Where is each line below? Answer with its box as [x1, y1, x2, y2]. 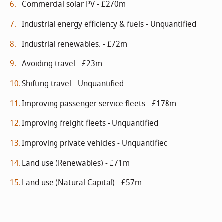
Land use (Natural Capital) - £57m [22, 177, 142, 189]
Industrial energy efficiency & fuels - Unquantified [22, 18, 196, 30]
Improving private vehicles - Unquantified [22, 137, 168, 149]
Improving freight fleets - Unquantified [22, 117, 158, 129]
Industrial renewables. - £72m [22, 38, 127, 50]
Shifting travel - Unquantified [22, 78, 124, 90]
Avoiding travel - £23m [22, 58, 102, 70]
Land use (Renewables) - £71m [22, 157, 130, 169]
